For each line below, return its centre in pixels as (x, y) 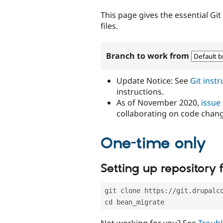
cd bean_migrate (134, 202)
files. (109, 26)
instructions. (140, 91)
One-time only (153, 144)
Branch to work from (149, 56)
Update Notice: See (153, 80)
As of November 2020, (159, 102)
